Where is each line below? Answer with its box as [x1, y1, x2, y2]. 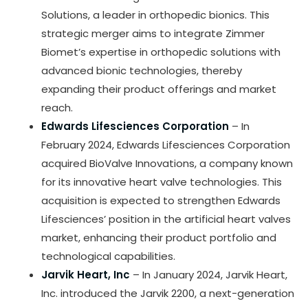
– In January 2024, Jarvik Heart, [130, 267, 287, 282]
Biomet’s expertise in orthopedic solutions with [41, 44, 280, 59]
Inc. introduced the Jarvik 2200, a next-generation [41, 285, 294, 300]
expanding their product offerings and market [41, 81, 276, 96]
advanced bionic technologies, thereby [41, 63, 242, 78]
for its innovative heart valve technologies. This [41, 174, 282, 189]
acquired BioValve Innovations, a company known [41, 155, 293, 170]
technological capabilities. [41, 248, 175, 263]
